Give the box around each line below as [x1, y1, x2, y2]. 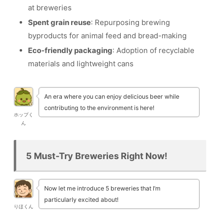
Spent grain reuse [28, 18, 91, 27]
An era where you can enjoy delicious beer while [44, 93, 179, 101]
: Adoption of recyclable [112, 46, 194, 55]
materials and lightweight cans [28, 59, 134, 69]
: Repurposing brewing [91, 18, 170, 27]
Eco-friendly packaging [28, 46, 112, 55]
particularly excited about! [44, 196, 118, 204]
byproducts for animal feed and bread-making [28, 31, 187, 41]
